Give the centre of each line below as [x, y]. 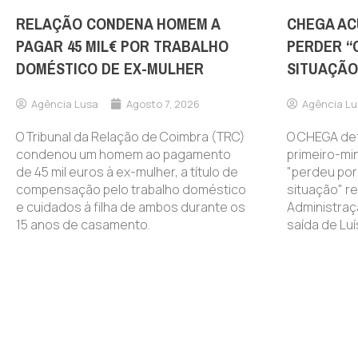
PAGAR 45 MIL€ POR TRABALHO [122, 46]
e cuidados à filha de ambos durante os [131, 207]
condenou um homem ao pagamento [123, 154]
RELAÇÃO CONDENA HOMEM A [118, 24]
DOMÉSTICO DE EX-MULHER [110, 69]
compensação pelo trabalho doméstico [131, 189]
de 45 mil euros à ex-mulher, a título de [127, 171]
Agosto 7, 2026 [163, 103]
